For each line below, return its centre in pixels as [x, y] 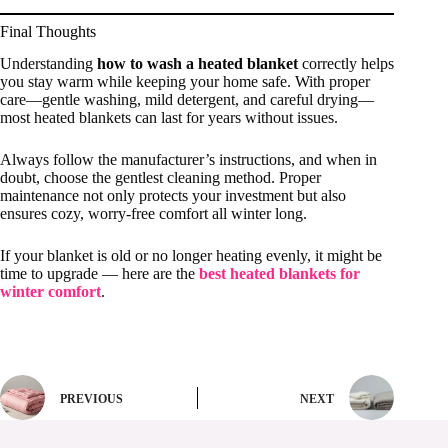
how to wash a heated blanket [197, 64]
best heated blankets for [279, 274]
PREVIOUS [91, 398]
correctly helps [346, 64]
